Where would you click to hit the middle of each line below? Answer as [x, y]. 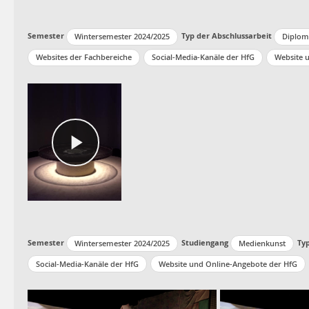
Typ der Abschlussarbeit [227, 35]
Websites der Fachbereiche [84, 57]
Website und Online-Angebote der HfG [228, 263]
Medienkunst [262, 243]
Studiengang [205, 242]
